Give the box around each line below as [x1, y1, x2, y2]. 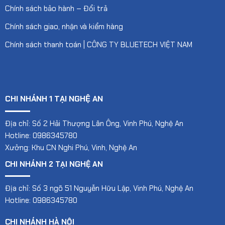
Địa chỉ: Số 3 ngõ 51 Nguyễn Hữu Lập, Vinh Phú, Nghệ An [5, 183, 193, 194]
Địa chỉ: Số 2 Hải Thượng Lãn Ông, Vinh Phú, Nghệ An [5, 119, 183, 129]
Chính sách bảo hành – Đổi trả [5, 3, 107, 14]
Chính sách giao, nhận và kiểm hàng [5, 21, 123, 32]
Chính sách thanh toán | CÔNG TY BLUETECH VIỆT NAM [5, 39, 192, 50]
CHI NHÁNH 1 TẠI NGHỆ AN [5, 93, 103, 104]
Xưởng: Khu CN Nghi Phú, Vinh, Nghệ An [5, 143, 137, 153]
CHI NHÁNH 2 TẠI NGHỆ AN [5, 159, 103, 170]
